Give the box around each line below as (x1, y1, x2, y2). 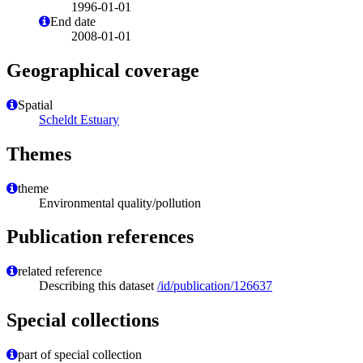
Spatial (18, 97, 53, 112)
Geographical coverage (6, 59, 199, 81)
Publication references (6, 226, 194, 248)
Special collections (6, 310, 159, 331)
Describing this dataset (39, 279, 157, 293)
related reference (18, 264, 102, 279)
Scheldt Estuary (39, 112, 119, 126)
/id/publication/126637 (157, 279, 272, 293)
